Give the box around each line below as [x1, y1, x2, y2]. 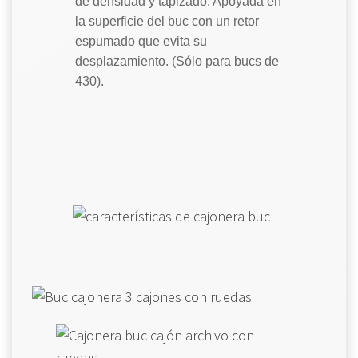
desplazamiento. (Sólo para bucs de [75, 54, 279, 69]
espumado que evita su [75, 34, 207, 49]
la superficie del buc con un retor [75, 14, 259, 29]
